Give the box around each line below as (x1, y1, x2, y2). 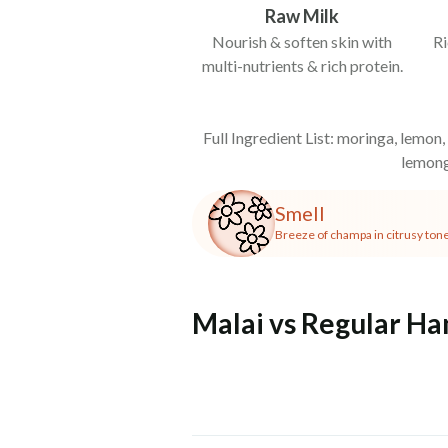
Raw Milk (265, 4, 339, 27)
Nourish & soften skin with (212, 31, 392, 51)
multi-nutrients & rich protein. (201, 55, 403, 75)
